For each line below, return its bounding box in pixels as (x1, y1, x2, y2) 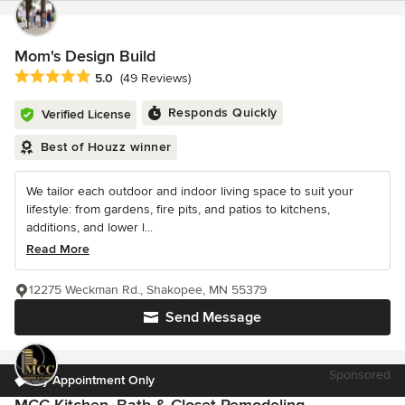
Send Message (165, 308, 261, 327)
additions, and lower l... (26, 220, 153, 236)
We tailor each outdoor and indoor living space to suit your (26, 184, 353, 200)
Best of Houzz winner (40, 139, 172, 155)
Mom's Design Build (14, 46, 155, 66)
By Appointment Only (34, 372, 155, 389)
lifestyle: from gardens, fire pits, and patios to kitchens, (26, 202, 330, 218)
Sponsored (329, 367, 391, 383)
